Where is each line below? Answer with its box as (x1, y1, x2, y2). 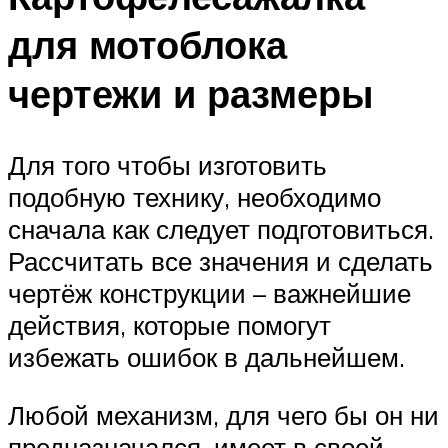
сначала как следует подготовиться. (8, 213, 434, 246)
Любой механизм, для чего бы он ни (8, 398, 439, 431)
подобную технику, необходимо (8, 181, 381, 214)
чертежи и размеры (8, 68, 373, 118)
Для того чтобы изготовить (8, 149, 327, 182)
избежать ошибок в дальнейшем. (8, 341, 405, 374)
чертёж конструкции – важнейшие (8, 277, 411, 310)
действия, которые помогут (8, 309, 331, 342)
